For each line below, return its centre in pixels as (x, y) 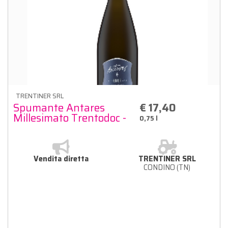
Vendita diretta (61, 159)
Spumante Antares (59, 107)
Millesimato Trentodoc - (70, 118)
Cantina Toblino (51, 128)
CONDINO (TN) (167, 167)
